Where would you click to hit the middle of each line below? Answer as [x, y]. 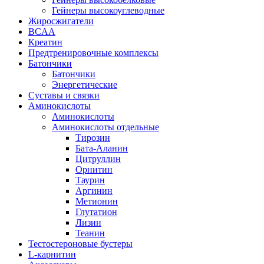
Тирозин [93, 137]
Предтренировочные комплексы [93, 52]
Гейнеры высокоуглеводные [108, 10]
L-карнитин [52, 254]
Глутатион [96, 212]
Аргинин [94, 190]
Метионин [97, 201]
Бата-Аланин [102, 148]
